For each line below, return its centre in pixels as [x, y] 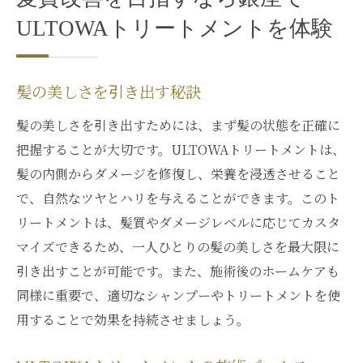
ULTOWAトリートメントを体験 [175, 28]
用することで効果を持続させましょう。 [133, 320]
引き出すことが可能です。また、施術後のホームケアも [178, 271]
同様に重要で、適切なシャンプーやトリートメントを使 [178, 295]
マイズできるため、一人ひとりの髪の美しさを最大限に [178, 247]
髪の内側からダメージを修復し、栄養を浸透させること [178, 174]
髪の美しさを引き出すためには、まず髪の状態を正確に [178, 125]
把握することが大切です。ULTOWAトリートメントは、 [181, 149]
